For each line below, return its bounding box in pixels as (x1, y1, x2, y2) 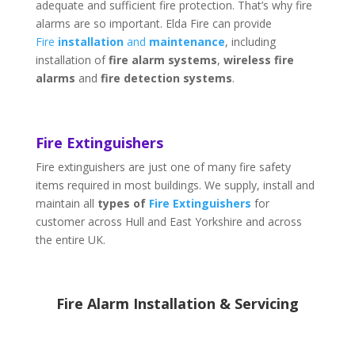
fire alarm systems (108, 52, 217, 68)
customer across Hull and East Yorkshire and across (35, 214, 302, 230)
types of (97, 196, 149, 212)
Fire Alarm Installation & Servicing (55, 294, 299, 314)
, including (224, 34, 276, 50)
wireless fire (223, 52, 294, 68)
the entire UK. (35, 232, 105, 248)
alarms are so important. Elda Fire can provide (35, 16, 272, 32)
